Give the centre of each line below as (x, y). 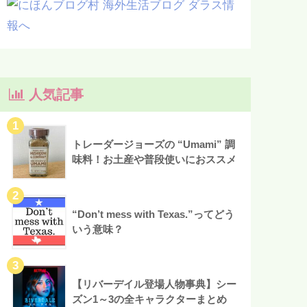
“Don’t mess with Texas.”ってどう (153, 214)
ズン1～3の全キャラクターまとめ (150, 299)
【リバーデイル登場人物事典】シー (155, 284)
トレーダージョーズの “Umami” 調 (154, 144)
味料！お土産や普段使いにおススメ (155, 159)
